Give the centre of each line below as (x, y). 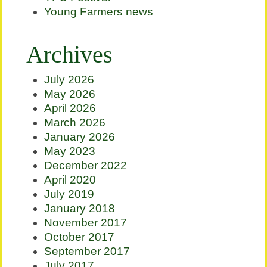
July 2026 (69, 80)
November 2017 (86, 223)
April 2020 (70, 180)
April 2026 (70, 108)
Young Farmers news (99, 12)
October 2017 (80, 237)
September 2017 (87, 252)
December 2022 (86, 166)
